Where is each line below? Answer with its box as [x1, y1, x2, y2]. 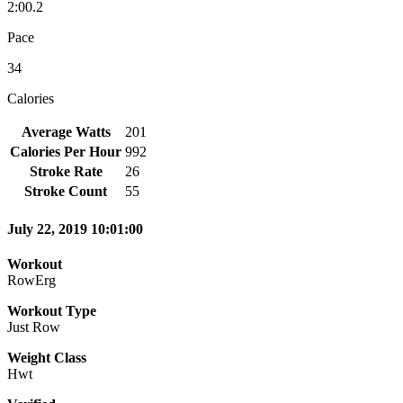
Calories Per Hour [10, 143, 121, 159]
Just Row [7, 319, 60, 336]
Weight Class [7, 350, 86, 366]
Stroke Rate [29, 163, 103, 179]
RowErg [7, 273, 56, 289]
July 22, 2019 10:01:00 [7, 221, 143, 237]
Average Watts [21, 123, 111, 139]
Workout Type [7, 303, 96, 319]
